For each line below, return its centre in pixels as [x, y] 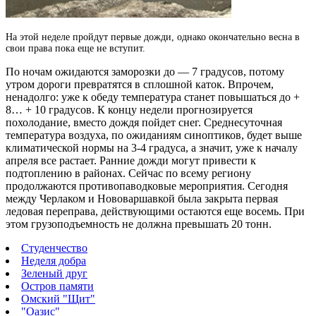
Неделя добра [54, 260]
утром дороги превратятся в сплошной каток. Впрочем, [140, 84]
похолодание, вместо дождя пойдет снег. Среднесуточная [144, 122]
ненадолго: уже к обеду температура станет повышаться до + [153, 97]
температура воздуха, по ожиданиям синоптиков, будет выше [154, 135]
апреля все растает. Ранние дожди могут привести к [131, 160]
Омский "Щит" [58, 298]
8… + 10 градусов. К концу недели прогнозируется [129, 109]
